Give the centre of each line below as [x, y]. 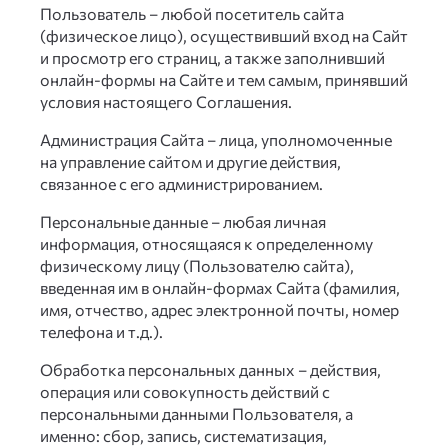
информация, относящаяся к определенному [206, 243]
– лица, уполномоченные [298, 139]
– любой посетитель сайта [245, 13]
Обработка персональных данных [167, 369]
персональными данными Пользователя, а [196, 413]
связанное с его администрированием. [181, 183]
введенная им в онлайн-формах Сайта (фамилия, [220, 287]
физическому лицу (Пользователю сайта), [197, 265]
